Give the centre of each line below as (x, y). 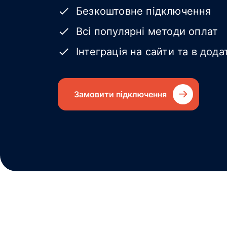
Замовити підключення (120, 94)
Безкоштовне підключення (144, 11)
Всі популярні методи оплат (147, 31)
